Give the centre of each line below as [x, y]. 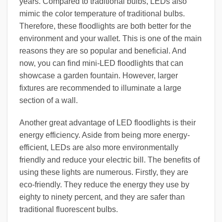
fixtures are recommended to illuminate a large [100, 88]
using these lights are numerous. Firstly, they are [104, 172]
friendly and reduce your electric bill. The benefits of [110, 160]
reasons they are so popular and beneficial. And [103, 51]
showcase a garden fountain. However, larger [99, 75]
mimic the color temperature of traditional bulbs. [102, 13]
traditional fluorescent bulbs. [69, 210]
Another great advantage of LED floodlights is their [108, 123]
